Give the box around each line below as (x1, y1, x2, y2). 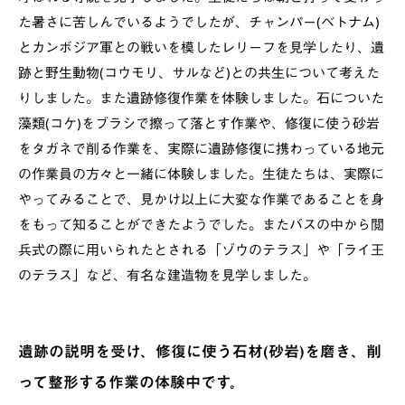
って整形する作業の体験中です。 (18, 373, 245, 390)
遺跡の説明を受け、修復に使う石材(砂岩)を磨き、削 (18, 343, 381, 359)
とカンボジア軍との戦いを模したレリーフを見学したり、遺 (18, 40, 384, 54)
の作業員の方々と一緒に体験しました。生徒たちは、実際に (18, 166, 384, 181)
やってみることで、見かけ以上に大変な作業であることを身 (18, 192, 384, 206)
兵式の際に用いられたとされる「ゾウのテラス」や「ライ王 (18, 242, 384, 257)
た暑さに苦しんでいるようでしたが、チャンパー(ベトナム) (18, 14, 380, 29)
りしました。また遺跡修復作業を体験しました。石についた (18, 90, 384, 105)
